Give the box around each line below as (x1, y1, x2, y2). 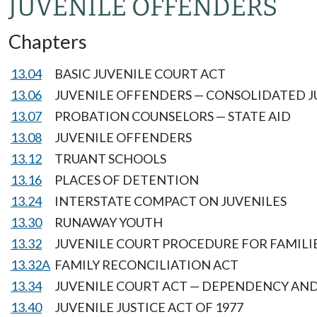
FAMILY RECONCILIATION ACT (54, 257, 238, 272)
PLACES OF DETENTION (54, 172, 199, 188)
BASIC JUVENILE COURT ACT (54, 66, 226, 81)
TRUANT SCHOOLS (54, 151, 166, 166)
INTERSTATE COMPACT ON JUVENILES (54, 193, 287, 209)
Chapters (8, 30, 87, 53)
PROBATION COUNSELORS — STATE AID (54, 108, 291, 124)
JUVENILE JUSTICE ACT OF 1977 (54, 299, 243, 315)
